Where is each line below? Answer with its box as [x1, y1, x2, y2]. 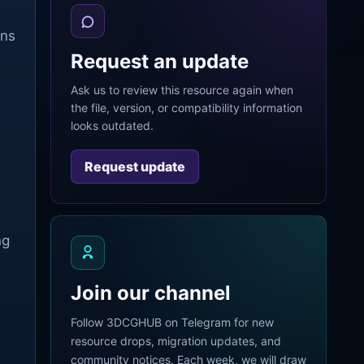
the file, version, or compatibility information [71, 101, 302, 115]
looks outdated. [71, 119, 154, 132]
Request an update [71, 50, 249, 73]
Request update [84, 158, 185, 175]
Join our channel [71, 281, 231, 305]
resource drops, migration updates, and [71, 334, 281, 348]
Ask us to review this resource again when [71, 83, 293, 97]
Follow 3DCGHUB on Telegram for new [71, 315, 274, 329]
